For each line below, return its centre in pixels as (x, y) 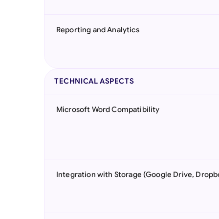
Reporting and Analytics (98, 30)
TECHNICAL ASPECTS (94, 81)
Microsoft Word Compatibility (108, 109)
